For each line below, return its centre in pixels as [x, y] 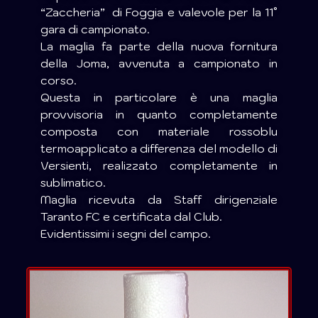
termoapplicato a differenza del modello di [159, 149]
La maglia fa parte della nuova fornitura [159, 46]
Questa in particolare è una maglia [159, 98]
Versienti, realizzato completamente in [159, 166]
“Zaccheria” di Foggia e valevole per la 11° [159, 12]
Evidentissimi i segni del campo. [125, 234]
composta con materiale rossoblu [159, 132]
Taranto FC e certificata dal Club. [131, 217]
